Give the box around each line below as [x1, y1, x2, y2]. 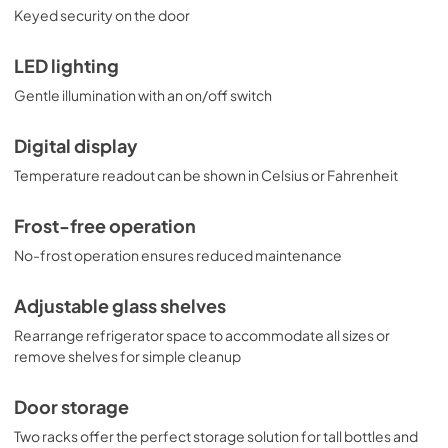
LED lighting [14, 54, 119, 77]
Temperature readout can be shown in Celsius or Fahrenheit [14, 165, 398, 184]
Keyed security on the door [14, 5, 190, 24]
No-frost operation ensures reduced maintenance [14, 245, 342, 264]
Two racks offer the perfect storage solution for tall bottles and [14, 426, 418, 445]
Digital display [14, 134, 138, 157]
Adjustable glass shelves [14, 294, 226, 317]
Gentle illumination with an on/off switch [14, 85, 272, 104]
